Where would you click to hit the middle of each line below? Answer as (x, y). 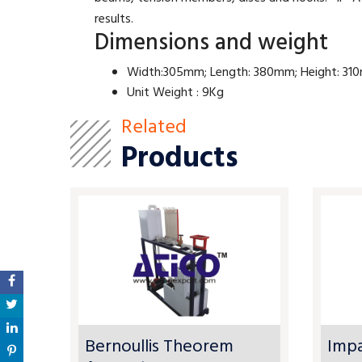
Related (154, 128)
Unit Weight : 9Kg (175, 93)
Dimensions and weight (211, 43)
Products (180, 159)
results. (114, 19)
